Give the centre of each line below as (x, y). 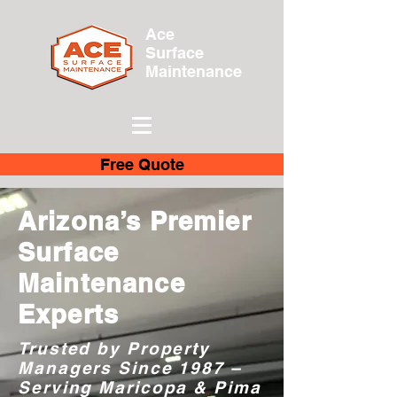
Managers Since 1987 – (130, 368)
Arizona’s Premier (135, 221)
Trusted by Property (114, 348)
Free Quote (142, 164)
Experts (69, 314)
